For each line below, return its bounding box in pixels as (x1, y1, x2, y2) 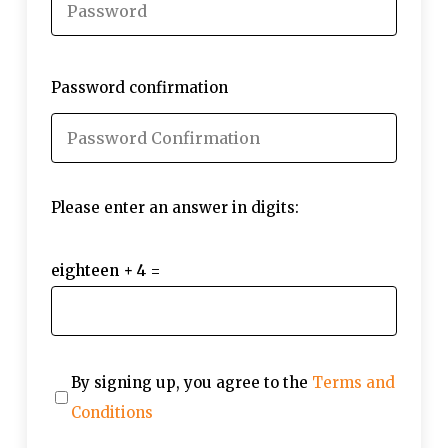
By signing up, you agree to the (70, 372, 312, 392)
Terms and (311, 372, 395, 392)
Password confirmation (50, 78, 228, 97)
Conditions (70, 402, 153, 422)
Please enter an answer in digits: (50, 198, 299, 217)
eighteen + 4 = (50, 260, 161, 280)
